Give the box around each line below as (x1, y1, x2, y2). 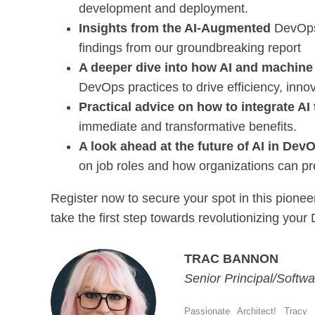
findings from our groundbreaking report (79, 40, 301, 55)
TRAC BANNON (184, 251, 278, 266)
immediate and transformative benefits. (79, 119, 297, 134)
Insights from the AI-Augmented (79, 20, 271, 35)
